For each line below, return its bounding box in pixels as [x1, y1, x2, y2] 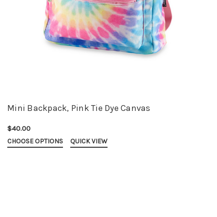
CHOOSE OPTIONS [7, 137, 63, 146]
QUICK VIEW [70, 137, 108, 146]
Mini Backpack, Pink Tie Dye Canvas [7, 103, 151, 114]
